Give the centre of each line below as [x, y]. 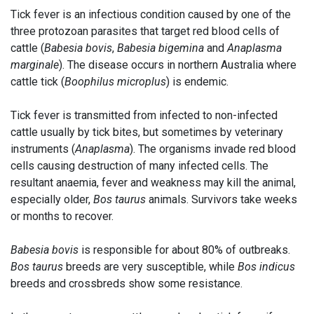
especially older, [52, 199]
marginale [35, 65]
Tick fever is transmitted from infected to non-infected [144, 115]
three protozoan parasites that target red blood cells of [145, 31]
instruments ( [43, 149]
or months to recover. [63, 216]
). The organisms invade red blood [213, 149]
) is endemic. [199, 82]
